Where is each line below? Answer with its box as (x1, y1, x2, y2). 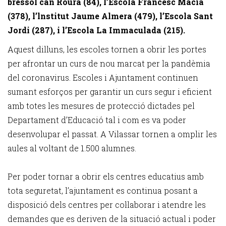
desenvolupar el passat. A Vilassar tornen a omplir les (8, 129, 217, 139)
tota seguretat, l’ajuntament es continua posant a (8, 185, 198, 196)
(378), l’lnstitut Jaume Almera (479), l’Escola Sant (8, 11, 213, 21)
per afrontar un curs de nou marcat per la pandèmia (8, 58, 210, 69)
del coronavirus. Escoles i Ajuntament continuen (8, 72, 198, 83)
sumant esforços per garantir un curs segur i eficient (8, 86, 212, 97)
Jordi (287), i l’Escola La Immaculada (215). (8, 25, 185, 35)
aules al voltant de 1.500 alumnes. (8, 143, 136, 153)
